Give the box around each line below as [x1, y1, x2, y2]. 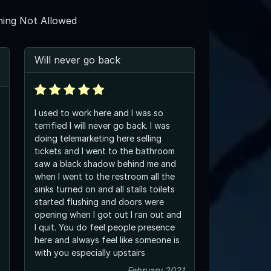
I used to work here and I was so [34, 107, 163, 118]
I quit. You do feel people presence [34, 221, 175, 232]
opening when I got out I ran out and [34, 209, 181, 220]
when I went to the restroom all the [34, 171, 175, 181]
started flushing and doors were [34, 196, 164, 207]
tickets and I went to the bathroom [34, 145, 175, 156]
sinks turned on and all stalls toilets [34, 183, 175, 194]
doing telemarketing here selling [34, 132, 162, 143]
